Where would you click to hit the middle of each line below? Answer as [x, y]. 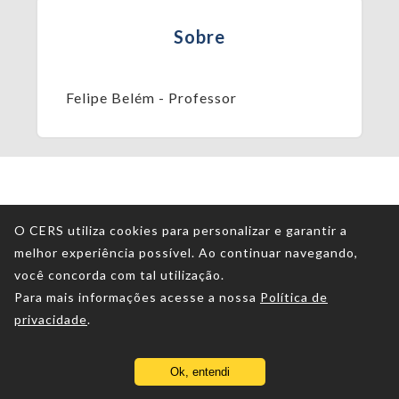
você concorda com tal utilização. [119, 275]
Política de [294, 297]
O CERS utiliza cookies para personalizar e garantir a [181, 230]
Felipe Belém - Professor [152, 98]
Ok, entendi [199, 372]
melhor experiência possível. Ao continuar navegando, [186, 252]
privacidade [51, 319]
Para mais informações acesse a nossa [135, 297]
